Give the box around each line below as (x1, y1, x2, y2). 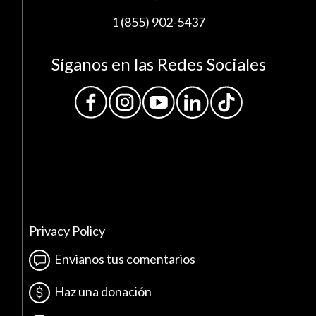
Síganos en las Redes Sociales (51, 54, 266, 75)
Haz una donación (50, 283, 152, 299)
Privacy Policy (29, 223, 106, 239)
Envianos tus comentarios (50, 250, 196, 267)
